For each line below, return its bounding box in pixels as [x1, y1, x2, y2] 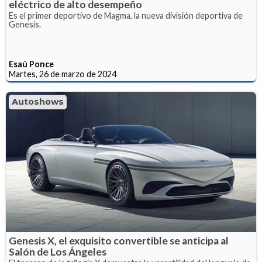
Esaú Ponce [9, 58, 54, 69]
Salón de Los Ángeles [9, 246, 106, 258]
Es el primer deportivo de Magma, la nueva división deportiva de [9, 10, 243, 20]
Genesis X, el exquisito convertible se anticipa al [9, 235, 229, 247]
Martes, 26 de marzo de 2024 [9, 68, 116, 79]
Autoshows [12, 96, 64, 107]
